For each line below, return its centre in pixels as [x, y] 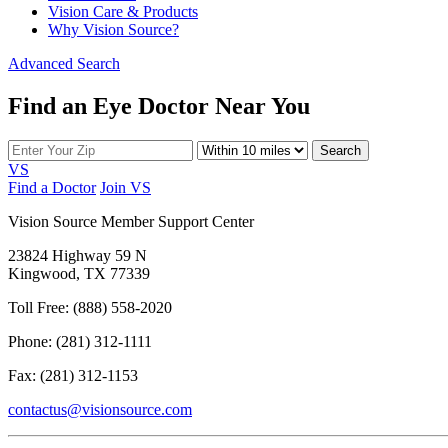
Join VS [125, 187]
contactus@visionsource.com [100, 409]
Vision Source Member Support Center [131, 221]
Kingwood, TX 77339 [79, 273]
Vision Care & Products [123, 11]
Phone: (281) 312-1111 [80, 341]
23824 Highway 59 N [77, 255]
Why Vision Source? [113, 29]
